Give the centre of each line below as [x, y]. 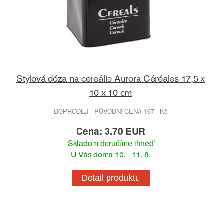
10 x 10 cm [110, 92]
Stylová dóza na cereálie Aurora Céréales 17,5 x [110, 78]
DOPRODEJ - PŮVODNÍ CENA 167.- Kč [110, 111]
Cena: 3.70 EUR [110, 131]
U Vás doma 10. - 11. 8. [110, 155]
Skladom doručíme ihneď [110, 143]
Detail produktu [110, 178]
